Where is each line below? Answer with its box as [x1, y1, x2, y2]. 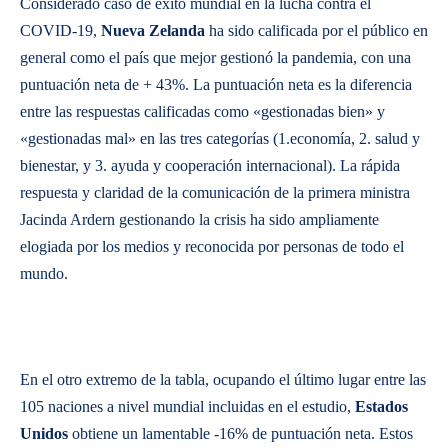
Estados [355, 398, 408, 415]
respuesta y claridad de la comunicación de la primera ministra [20, 184, 410, 201]
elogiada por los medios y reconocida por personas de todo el [20, 238, 404, 255]
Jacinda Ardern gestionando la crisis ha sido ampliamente [20, 211, 379, 228]
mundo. [20, 265, 68, 282]
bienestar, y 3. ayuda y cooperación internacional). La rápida [20, 157, 400, 174]
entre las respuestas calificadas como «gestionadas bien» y [20, 103, 385, 120]
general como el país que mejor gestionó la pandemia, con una [20, 49, 411, 66]
